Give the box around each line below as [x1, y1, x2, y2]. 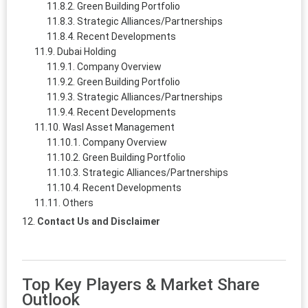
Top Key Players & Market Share [22, 274, 260, 294]
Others [63, 197, 93, 208]
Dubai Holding [57, 45, 116, 57]
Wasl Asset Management [63, 121, 175, 133]
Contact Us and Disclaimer [37, 215, 160, 227]
